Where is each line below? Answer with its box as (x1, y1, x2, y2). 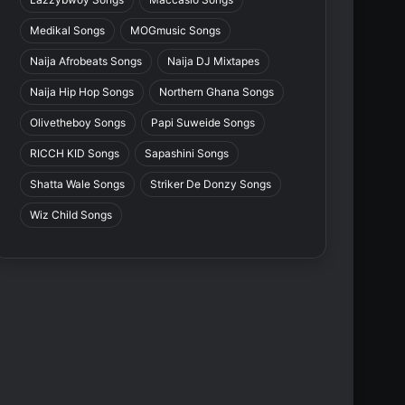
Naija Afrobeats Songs (30, 54, 143, 69)
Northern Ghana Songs (159, 85, 275, 99)
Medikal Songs (30, 24, 106, 38)
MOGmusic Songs (130, 24, 221, 38)
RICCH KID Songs (30, 146, 120, 161)
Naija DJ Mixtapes (167, 54, 260, 69)
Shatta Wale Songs (30, 177, 126, 192)
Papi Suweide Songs (151, 116, 256, 130)
